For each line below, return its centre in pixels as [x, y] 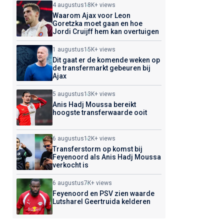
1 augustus [68, 49]
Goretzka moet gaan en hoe [97, 23]
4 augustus [68, 5]
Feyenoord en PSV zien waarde [103, 193]
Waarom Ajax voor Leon [91, 15]
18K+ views [99, 5]
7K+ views [98, 183]
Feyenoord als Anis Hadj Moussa [106, 157]
